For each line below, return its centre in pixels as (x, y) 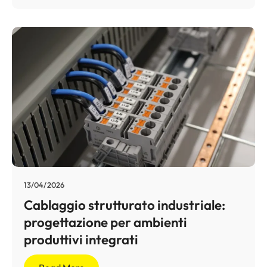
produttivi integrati (81, 239)
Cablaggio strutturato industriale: (125, 205)
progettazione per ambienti (105, 222)
